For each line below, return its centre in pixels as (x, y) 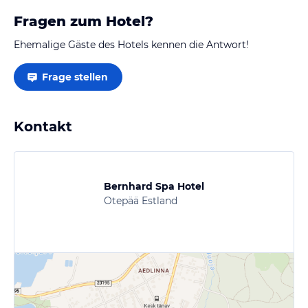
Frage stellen (75, 77)
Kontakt (43, 126)
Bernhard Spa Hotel (154, 186)
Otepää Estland (141, 200)
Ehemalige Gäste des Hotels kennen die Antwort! (131, 44)
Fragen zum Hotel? (84, 21)
